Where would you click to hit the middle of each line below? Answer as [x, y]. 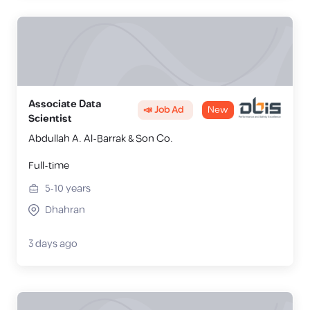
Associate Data [65, 104]
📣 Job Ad [164, 110]
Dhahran [65, 210]
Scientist [50, 119]
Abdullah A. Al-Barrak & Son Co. [101, 139]
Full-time [49, 166]
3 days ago [53, 244]
